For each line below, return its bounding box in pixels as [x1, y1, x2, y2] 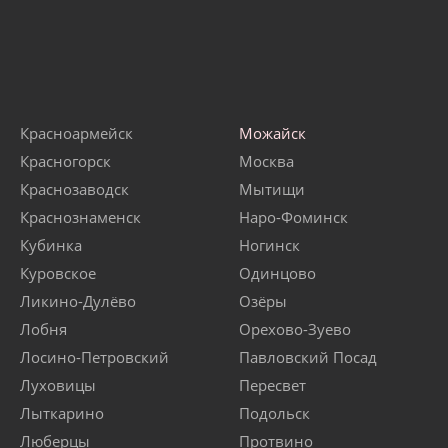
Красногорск [20, 151, 111, 172]
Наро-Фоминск [239, 207, 348, 228]
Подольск [239, 403, 310, 424]
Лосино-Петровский [20, 347, 169, 368]
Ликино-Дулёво [20, 291, 136, 312]
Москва [239, 151, 294, 172]
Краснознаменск [20, 207, 141, 228]
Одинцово [239, 263, 316, 284]
